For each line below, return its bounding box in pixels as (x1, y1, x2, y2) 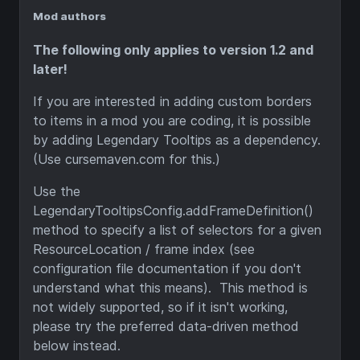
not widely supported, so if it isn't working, (33, 298, 288, 315)
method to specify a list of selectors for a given (33, 221, 321, 238)
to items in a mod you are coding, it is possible (33, 112, 311, 129)
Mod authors (33, 9, 106, 22)
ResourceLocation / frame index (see (33, 240, 255, 257)
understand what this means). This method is (33, 279, 308, 296)
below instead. (33, 337, 121, 354)
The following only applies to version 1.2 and (33, 41, 313, 58)
